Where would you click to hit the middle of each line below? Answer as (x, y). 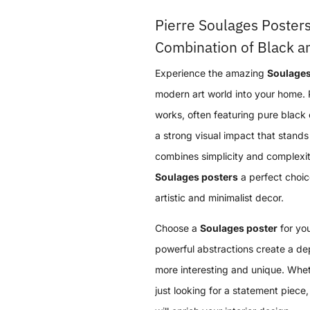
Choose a (177, 228)
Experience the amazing (211, 73)
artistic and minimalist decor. (219, 198)
